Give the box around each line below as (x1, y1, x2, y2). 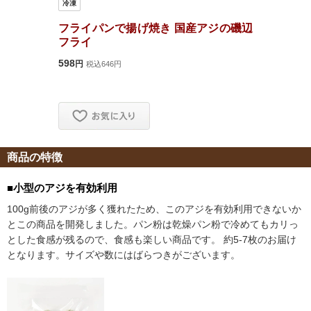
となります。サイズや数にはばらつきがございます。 (7, 249, 240, 260)
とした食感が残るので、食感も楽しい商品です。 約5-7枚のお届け (7, 233, 296, 245)
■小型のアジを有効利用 (7, 181, 117, 194)
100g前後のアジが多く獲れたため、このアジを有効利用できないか (7, 203, 301, 215)
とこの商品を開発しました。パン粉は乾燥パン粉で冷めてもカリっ (7, 218, 299, 230)
